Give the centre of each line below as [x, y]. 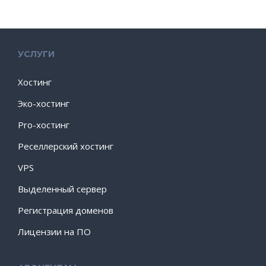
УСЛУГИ [36, 54]
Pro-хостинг [44, 125]
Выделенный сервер [62, 189]
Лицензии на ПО [54, 232]
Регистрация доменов [66, 210]
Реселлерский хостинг [66, 146]
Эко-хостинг [44, 103]
